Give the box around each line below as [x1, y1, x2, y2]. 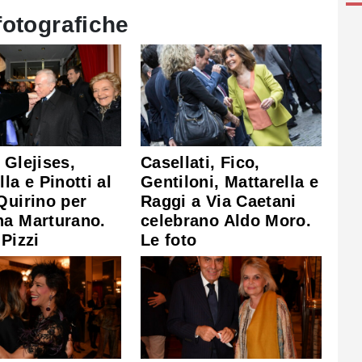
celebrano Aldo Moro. [141, 212, 312, 230]
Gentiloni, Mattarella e [141, 173, 319, 192]
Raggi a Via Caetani [141, 192, 297, 211]
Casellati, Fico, [141, 154, 260, 172]
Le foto [141, 231, 197, 250]
